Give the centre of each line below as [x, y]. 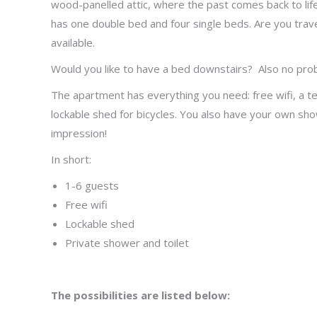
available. [73, 42]
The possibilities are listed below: [140, 295]
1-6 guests [92, 185]
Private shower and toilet [127, 243]
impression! [79, 133]
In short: [71, 159]
